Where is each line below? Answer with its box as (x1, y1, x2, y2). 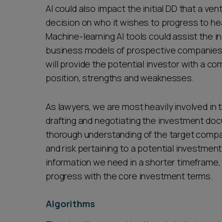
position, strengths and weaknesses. (46, 72, 196, 84)
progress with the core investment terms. (46, 170, 213, 182)
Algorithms (46, 198, 95, 210)
